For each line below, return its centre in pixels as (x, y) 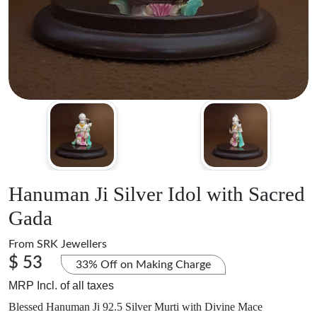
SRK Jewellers (72, 244)
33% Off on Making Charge (143, 265)
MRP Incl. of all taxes (61, 286)
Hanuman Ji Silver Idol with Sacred (157, 194)
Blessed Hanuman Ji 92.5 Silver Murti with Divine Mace (136, 307)
